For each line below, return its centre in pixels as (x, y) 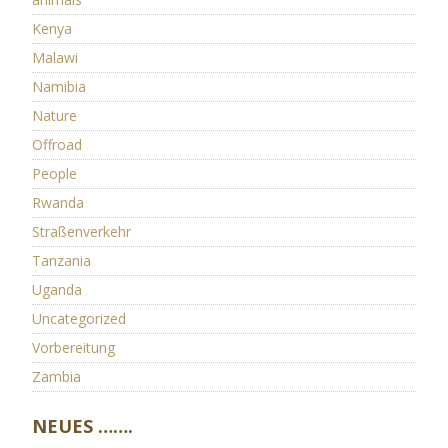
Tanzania (61, 261)
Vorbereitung (73, 348)
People (54, 174)
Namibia (58, 87)
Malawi (54, 58)
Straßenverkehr (81, 232)
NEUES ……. (82, 426)
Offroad (56, 145)
